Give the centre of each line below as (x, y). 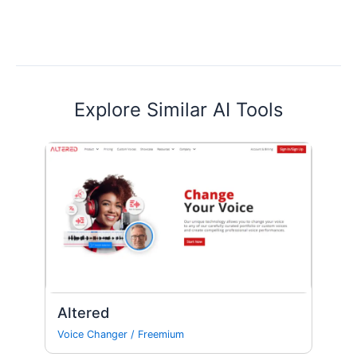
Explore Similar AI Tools (178, 110)
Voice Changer (93, 335)
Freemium (161, 335)
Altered (84, 312)
